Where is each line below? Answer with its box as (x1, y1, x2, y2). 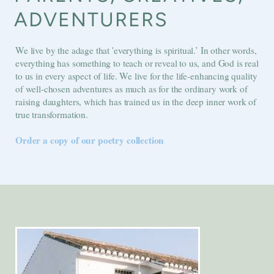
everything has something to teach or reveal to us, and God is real (15, 57, 259, 69)
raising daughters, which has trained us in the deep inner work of (15, 95, 257, 108)
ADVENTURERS (14, 8, 168, 31)
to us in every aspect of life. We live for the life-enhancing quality (15, 70, 257, 82)
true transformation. (15, 108, 88, 120)
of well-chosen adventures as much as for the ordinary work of (15, 83, 248, 95)
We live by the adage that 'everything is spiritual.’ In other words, (15, 44, 257, 56)
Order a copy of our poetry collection (15, 133, 165, 147)
